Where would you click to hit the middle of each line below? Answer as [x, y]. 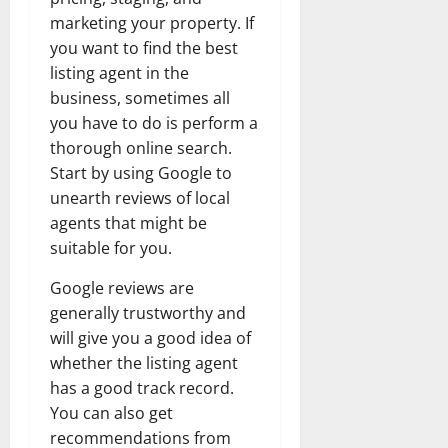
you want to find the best [144, 47]
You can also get [111, 412]
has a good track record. [142, 387]
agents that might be [128, 222]
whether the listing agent [144, 362]
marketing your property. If [152, 22]
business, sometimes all [140, 97]
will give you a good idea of [150, 337]
